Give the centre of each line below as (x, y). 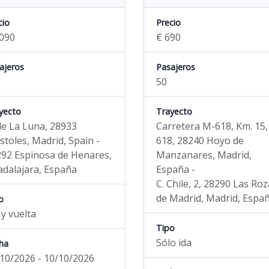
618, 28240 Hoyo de (200, 141)
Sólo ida (174, 243)
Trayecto (174, 111)
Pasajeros (176, 67)
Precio (168, 23)
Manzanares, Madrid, (204, 155)
